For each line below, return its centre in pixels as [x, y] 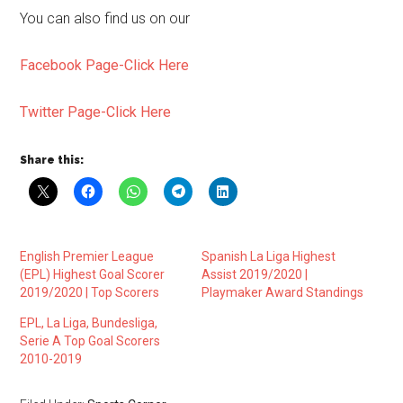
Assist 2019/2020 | [255, 274]
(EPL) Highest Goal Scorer [93, 274]
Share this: [52, 160]
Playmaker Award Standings [282, 292]
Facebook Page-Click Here [105, 65]
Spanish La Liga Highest [269, 256]
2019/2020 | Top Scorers [90, 292]
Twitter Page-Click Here [96, 112]
